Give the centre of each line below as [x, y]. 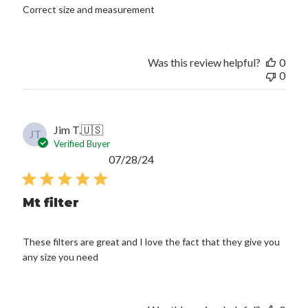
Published [177, 158]
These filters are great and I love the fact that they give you [152, 241]
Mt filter [51, 202]
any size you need [61, 256]
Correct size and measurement [89, 9]
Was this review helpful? [204, 62]
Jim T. [68, 129]
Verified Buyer [82, 143]
